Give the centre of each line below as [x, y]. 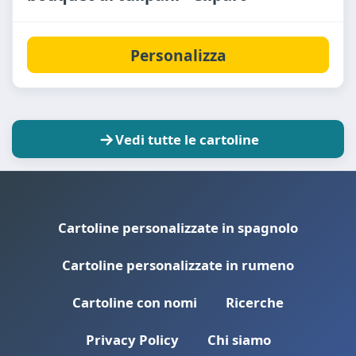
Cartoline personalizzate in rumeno [178, 265]
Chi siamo [239, 340]
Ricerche [255, 303]
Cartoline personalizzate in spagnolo [178, 228]
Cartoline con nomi [135, 303]
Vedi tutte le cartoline [187, 139]
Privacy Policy [132, 340]
